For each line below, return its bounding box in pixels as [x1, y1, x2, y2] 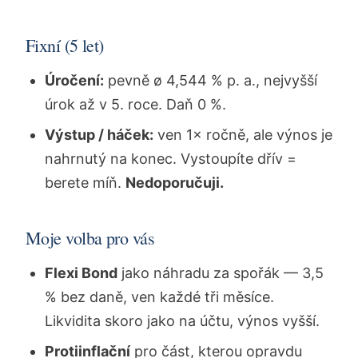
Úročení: [45, 72, 104, 89]
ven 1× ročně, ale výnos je [153, 126, 332, 144]
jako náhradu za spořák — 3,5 [117, 265, 324, 282]
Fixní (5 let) [26, 34, 104, 58]
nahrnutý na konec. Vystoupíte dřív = [45, 150, 296, 168]
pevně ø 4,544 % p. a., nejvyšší [104, 72, 317, 89]
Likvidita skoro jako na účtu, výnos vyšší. [45, 312, 320, 330]
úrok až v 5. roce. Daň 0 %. [45, 96, 226, 113]
